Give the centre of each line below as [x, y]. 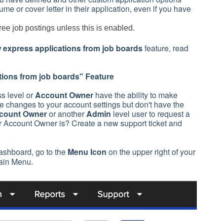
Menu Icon [87, 152]
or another [67, 114]
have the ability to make [135, 95]
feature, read [166, 48]
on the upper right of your [151, 152]
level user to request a [150, 114]
